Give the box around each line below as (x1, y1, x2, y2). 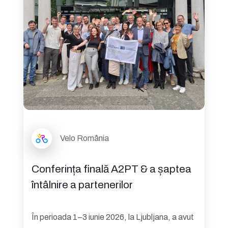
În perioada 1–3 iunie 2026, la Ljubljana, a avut (32, 212, 194, 221)
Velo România (60, 134, 109, 143)
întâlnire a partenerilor (32, 179, 133, 190)
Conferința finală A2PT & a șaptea (32, 163, 191, 175)
